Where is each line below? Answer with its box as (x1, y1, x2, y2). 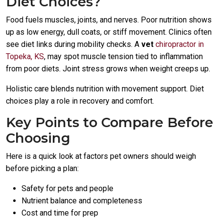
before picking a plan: (6, 164, 79, 173)
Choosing (6, 130, 70, 146)
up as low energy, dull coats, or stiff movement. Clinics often (6, 27, 212, 37)
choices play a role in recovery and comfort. (6, 96, 154, 106)
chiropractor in (155, 40, 204, 49)
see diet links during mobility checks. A (6, 40, 141, 49)
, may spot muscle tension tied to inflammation (44, 52, 203, 61)
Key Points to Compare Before (6, 114, 213, 131)
